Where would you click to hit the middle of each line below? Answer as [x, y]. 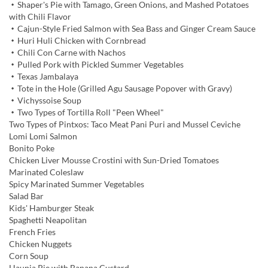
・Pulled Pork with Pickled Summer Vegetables [96, 65]
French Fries [32, 232]
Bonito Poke [32, 148]
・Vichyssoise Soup [45, 100]
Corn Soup [29, 256]
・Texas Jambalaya [44, 77]
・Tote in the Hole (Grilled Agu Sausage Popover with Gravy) [121, 89]
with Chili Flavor [40, 17]
